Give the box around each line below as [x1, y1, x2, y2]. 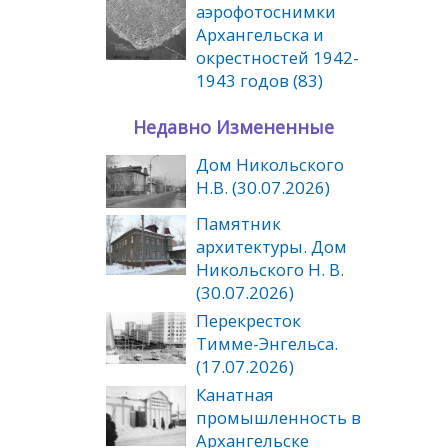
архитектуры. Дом [196, 235, 347, 259]
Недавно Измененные [133, 114, 334, 139]
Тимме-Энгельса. [196, 332, 338, 356]
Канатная [196, 383, 274, 407]
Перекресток [196, 309, 301, 333]
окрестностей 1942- [196, 45, 359, 69]
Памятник [196, 212, 281, 236]
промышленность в [196, 406, 361, 430]
